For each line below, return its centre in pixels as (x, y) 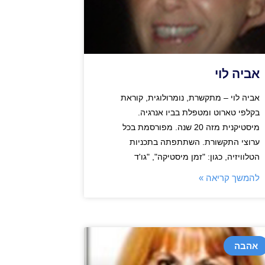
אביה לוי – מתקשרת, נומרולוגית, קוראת (190, 98)
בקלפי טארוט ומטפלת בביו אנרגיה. (198, 113)
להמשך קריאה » (229, 178)
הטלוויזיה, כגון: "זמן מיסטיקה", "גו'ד (197, 157)
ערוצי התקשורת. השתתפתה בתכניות (194, 142)
